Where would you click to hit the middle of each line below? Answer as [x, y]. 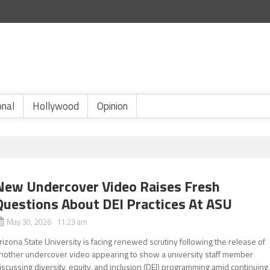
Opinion [112, 106]
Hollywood [56, 106]
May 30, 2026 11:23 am [47, 222]
